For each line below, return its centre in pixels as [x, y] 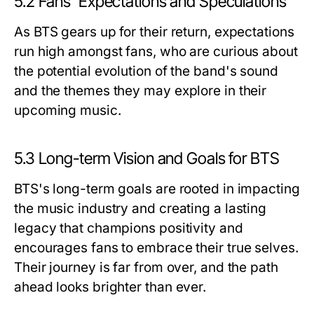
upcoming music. [68, 111]
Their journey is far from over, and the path [146, 268]
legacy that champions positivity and [129, 228]
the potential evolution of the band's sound [146, 71]
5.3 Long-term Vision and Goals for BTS [147, 159]
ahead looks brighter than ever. [110, 287]
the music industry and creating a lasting [141, 209]
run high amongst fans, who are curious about [156, 52]
